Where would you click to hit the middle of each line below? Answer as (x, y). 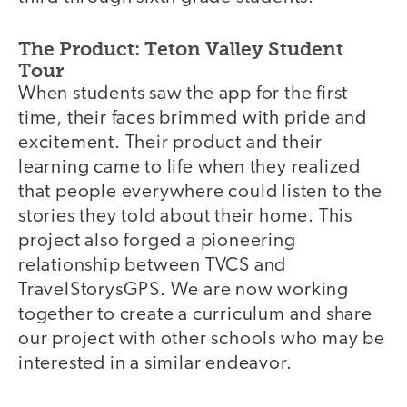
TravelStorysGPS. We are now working (184, 291)
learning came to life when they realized (189, 168)
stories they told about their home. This (185, 217)
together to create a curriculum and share (195, 315)
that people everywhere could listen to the (200, 193)
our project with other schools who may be (202, 340)
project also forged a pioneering (157, 242)
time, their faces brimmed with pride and (193, 119)
